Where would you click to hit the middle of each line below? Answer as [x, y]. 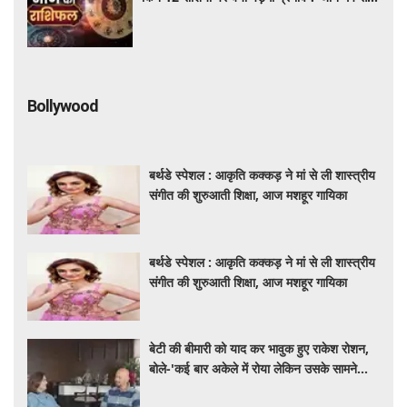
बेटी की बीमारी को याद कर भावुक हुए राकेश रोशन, [259, 349]
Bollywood [63, 106]
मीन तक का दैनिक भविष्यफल [206, 15]
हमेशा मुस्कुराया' [185, 389]
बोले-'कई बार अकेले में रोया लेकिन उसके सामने [253, 369]
